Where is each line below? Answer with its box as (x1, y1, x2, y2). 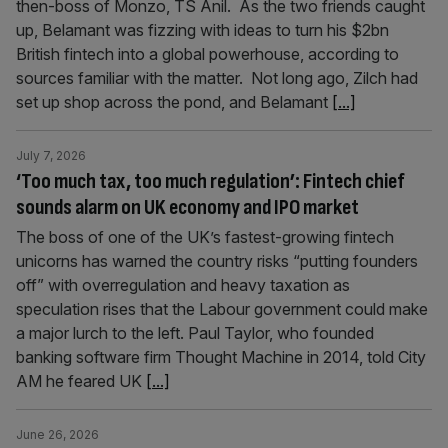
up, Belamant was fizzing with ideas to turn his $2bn (16, 20, 389, 40)
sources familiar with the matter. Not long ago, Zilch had (16, 68, 418, 88)
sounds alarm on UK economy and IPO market (16, 194, 359, 221)
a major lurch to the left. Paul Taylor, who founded (16, 323, 374, 343)
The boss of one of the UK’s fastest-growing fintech (16, 227, 394, 247)
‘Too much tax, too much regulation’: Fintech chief (16, 168, 404, 195)
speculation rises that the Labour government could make (16, 299, 428, 319)
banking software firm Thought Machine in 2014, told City (16, 347, 426, 367)
